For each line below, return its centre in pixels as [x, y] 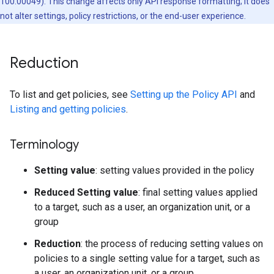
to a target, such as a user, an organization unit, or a [142, 207]
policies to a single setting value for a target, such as [147, 258]
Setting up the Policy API [184, 94]
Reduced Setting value [86, 192]
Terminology [44, 145]
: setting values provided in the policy [175, 170]
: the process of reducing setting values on [172, 244]
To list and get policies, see [70, 94]
